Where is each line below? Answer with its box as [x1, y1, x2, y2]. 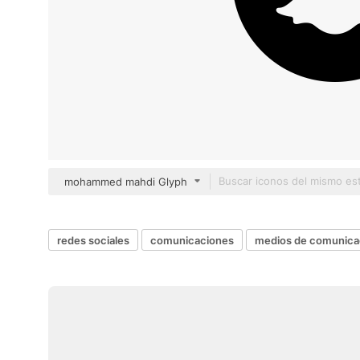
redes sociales [57, 233, 129, 247]
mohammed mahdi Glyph [64, 175, 187, 188]
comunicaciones [150, 233, 234, 247]
